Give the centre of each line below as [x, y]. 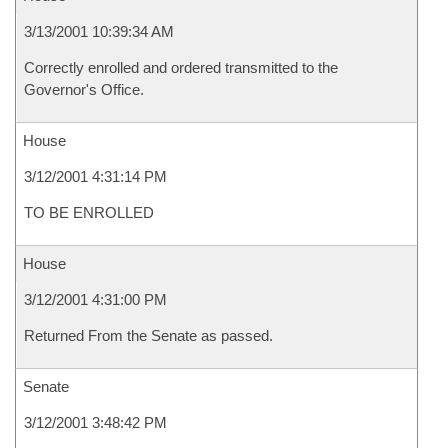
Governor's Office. [84, 89]
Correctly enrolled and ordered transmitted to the [181, 67]
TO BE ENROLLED [89, 212]
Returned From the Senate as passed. [148, 335]
